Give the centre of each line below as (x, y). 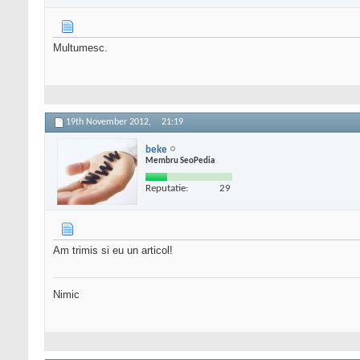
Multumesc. (80, 48)
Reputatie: (167, 188)
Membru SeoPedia (180, 161)
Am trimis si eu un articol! (113, 251)
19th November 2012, (110, 123)
